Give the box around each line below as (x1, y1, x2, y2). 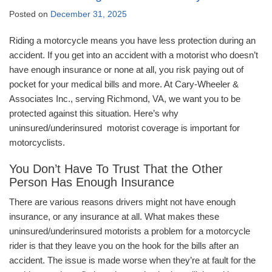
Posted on (9, 9, 50, 19)
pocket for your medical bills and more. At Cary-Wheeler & (9, 79, 239, 90)
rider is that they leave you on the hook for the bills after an (9, 240, 239, 251)
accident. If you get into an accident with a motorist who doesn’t (9, 50, 258, 61)
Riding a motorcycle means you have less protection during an (9, 35, 256, 46)
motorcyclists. (9, 137, 67, 148)
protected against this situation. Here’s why (9, 108, 178, 119)
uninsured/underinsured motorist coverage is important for (9, 123, 240, 134)
